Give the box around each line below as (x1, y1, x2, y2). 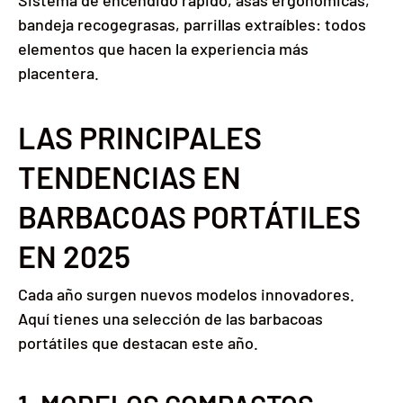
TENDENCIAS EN (18, 158, 241, 196)
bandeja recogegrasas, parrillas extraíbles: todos (18, 14, 366, 35)
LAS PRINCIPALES (18, 119, 262, 157)
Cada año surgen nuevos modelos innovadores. (18, 284, 354, 305)
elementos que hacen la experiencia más (18, 39, 309, 59)
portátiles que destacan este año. (18, 333, 258, 354)
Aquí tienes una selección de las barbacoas (18, 309, 323, 329)
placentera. (18, 63, 99, 84)
